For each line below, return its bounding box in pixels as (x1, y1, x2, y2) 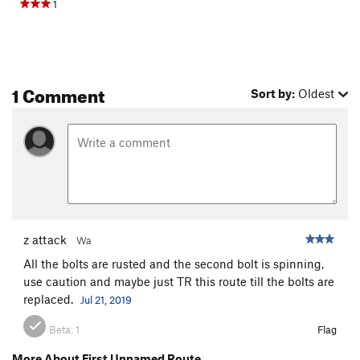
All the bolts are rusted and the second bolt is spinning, (23, 256, 324, 271)
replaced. (23, 291, 76, 306)
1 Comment (12, 79, 104, 108)
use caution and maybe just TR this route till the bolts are (23, 273, 334, 288)
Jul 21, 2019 (80, 292, 132, 306)
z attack (23, 231, 67, 247)
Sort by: (251, 86, 296, 101)
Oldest (298, 86, 335, 101)
